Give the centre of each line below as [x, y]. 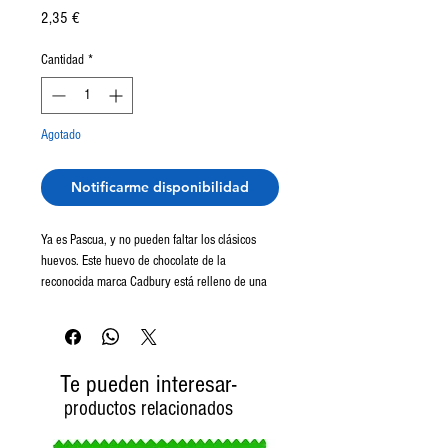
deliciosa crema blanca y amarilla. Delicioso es [154, 303]
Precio [95, 17]
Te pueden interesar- [148, 384]
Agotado [61, 135]
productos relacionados [148, 409]
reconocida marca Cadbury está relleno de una [154, 282]
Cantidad [62, 60]
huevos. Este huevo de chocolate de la [133, 261]
